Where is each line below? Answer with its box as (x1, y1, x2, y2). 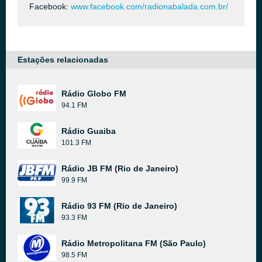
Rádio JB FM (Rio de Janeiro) (61, 164, 178, 173)
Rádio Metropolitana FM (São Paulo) (61, 239, 206, 248)
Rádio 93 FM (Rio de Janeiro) (61, 201, 177, 211)
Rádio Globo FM (61, 89, 126, 98)
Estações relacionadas (18, 55, 108, 64)
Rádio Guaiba (61, 126, 116, 136)
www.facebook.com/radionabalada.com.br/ (71, 2, 228, 11)
